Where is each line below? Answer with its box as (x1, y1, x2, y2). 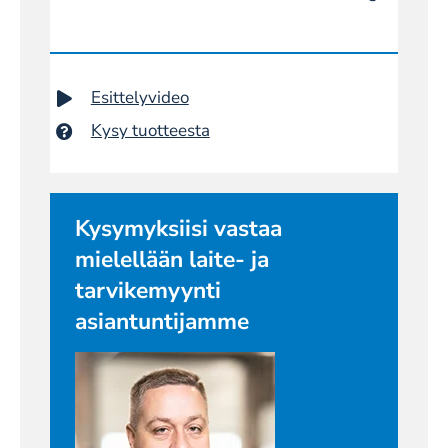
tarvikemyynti (74, 274, 221, 306)
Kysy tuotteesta (90, 119, 210, 143)
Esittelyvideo (90, 86, 189, 110)
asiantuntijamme (74, 305, 249, 337)
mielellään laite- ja (74, 243, 269, 275)
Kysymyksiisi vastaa (74, 212, 282, 244)
